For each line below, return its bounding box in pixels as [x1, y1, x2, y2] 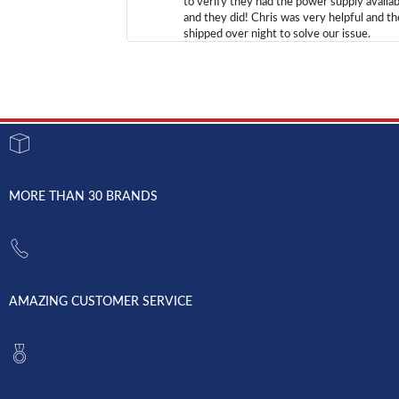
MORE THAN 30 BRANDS [9, 190, 158, 203]
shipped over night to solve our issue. [183, 28, 370, 40]
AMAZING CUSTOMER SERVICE [9, 295, 192, 308]
